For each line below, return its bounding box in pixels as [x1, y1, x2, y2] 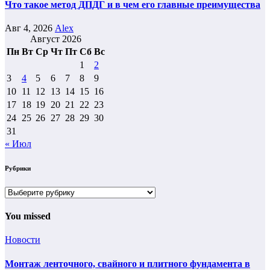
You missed [5, 210, 51, 221]
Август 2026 [30, 33, 81, 44]
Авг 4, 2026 [5, 22, 55, 33]
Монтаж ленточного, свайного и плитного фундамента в [5, 258, 250, 269]
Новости [5, 234, 40, 245]
